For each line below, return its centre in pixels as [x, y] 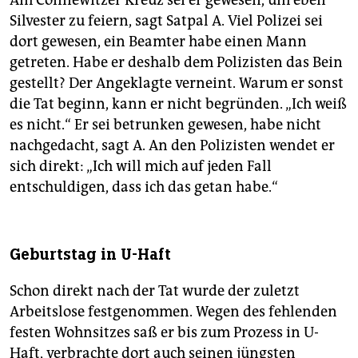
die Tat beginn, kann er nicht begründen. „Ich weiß [178, 104]
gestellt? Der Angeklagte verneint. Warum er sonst [177, 84]
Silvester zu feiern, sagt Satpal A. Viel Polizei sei [166, 21]
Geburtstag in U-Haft [90, 255]
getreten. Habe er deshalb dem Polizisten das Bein [176, 63]
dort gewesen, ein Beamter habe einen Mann [158, 42]
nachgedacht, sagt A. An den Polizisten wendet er [172, 146]
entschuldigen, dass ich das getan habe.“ [144, 187]
